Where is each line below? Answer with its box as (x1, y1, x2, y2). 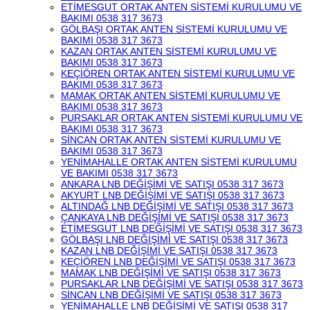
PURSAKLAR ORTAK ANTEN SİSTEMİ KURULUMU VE (61, 112, 302, 123)
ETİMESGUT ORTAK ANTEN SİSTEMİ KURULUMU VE (61, 1, 302, 12)
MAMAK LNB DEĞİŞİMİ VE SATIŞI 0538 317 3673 (61, 267, 281, 278)
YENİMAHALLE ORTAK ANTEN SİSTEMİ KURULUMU (61, 156, 297, 167)
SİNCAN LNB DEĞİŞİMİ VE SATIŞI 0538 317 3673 (61, 289, 282, 300)
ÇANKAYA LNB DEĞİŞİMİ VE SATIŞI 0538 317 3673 (61, 212, 289, 223)
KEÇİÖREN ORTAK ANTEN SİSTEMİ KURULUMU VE (61, 68, 295, 79)
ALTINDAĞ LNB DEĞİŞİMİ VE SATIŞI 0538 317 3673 (61, 201, 293, 212)
